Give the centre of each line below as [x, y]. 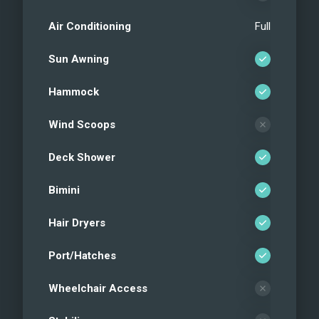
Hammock [74, 91]
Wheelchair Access [98, 288]
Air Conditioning [90, 26]
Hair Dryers [77, 223]
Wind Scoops [82, 124]
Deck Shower [82, 157]
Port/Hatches [82, 255]
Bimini [64, 190]
